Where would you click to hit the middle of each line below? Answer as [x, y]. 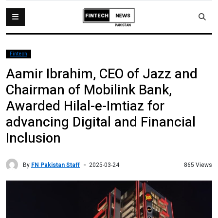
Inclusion [33, 138]
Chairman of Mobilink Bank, [89, 90]
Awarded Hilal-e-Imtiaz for [85, 106]
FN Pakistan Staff [55, 165]
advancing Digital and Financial [101, 122]
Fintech [18, 54]
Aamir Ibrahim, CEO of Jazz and [102, 74]
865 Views [198, 165]
